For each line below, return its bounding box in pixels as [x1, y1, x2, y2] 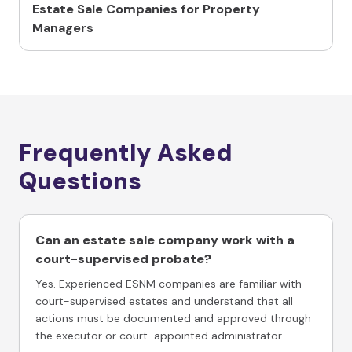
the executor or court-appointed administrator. [35, 328, 284, 343]
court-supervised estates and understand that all [35, 294, 293, 308]
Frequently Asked [19, 137, 233, 168]
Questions [19, 166, 141, 196]
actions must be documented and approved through [35, 311, 311, 325]
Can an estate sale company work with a [35, 232, 295, 248]
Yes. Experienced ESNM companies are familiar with [35, 277, 302, 291]
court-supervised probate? [35, 251, 211, 267]
